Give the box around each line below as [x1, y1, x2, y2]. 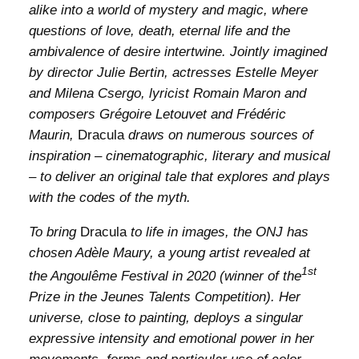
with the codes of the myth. [28, 189, 191, 205]
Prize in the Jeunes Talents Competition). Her [28, 289, 301, 305]
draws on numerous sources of [123, 127, 313, 143]
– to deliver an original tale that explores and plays [28, 168, 330, 184]
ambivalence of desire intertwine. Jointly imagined [28, 43, 327, 59]
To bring [28, 224, 80, 240]
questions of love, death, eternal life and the [28, 22, 290, 38]
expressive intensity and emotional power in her [28, 331, 314, 347]
